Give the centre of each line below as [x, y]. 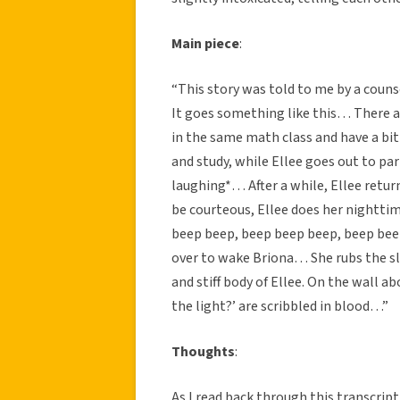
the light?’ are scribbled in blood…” [280, 306]
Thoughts [203, 351]
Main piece [205, 43]
